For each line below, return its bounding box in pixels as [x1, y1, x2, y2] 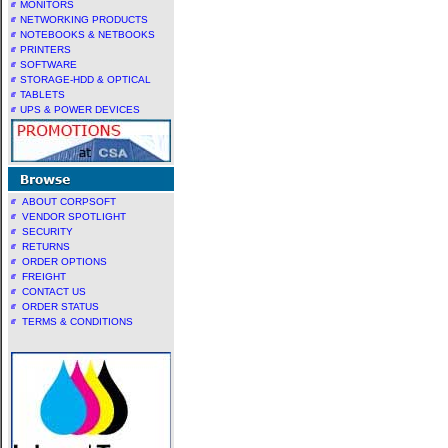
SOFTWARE [20, 59, 77, 70]
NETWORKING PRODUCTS [20, 14, 148, 25]
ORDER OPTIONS [22, 256, 107, 267]
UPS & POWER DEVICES [20, 104, 140, 115]
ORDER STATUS [22, 301, 99, 312]
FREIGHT [22, 271, 66, 282]
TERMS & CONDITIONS [22, 316, 133, 327]
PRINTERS [20, 44, 71, 55]
